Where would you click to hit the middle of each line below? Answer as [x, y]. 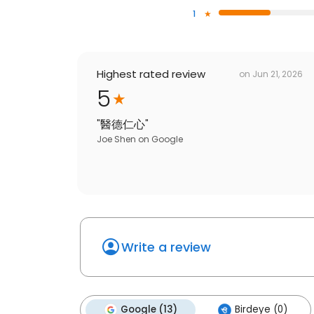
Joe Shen [116, 139]
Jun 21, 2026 [278, 74]
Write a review [166, 247]
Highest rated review [151, 74]
